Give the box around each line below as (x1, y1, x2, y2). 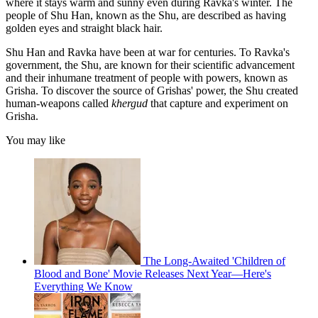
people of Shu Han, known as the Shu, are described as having (6, 9, 286, 22)
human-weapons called (6, 97, 111, 110)
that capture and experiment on (148, 97, 288, 110)
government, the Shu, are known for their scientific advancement (6, 59, 295, 72)
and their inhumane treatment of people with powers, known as (6, 72, 287, 84)
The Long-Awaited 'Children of (143, 255, 285, 268)
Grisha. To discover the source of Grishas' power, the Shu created (6, 84, 298, 97)
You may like (6, 134, 65, 147)
